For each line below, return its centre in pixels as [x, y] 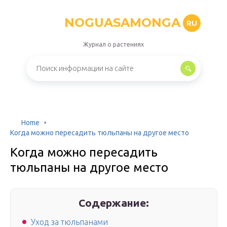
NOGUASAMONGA [122, 23]
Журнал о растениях [113, 44]
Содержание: [114, 203]
